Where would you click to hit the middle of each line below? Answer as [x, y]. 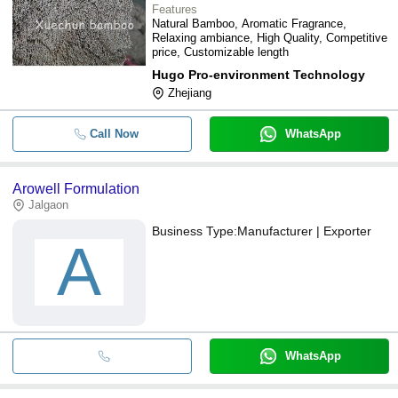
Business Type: [195, 231]
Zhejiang [190, 92]
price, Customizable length [220, 52]
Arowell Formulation [76, 188]
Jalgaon [48, 204]
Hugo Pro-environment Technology [259, 74]
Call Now [114, 133]
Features [175, 9]
